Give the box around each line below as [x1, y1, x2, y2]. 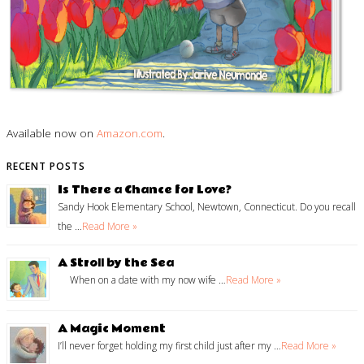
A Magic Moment [58, 321, 166, 338]
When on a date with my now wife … [58, 273, 226, 288]
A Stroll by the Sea [58, 255, 174, 272]
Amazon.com [97, 124, 162, 141]
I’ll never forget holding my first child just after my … [58, 339, 281, 353]
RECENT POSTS [6, 159, 85, 174]
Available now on [6, 124, 97, 141]
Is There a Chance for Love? [58, 182, 232, 199]
